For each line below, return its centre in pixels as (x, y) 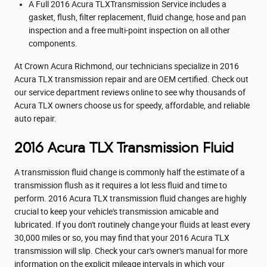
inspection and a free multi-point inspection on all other (129, 30)
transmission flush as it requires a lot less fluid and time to (121, 185)
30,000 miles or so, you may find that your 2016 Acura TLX (122, 237)
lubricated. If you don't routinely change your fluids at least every (132, 224)
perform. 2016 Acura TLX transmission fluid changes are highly (131, 198)
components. (53, 43)
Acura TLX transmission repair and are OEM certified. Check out (131, 79)
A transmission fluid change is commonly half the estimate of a (130, 172)
